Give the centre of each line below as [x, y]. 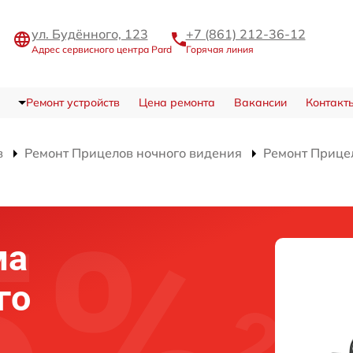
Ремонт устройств [72, 102]
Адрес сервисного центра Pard [101, 49]
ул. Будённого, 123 [89, 33]
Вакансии [260, 102]
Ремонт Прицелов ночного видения [133, 152]
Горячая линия [219, 49]
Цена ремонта [176, 102]
